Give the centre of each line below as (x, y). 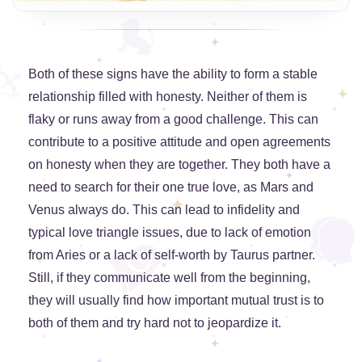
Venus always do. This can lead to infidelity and (164, 210)
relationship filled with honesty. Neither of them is (168, 97)
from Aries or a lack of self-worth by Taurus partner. (172, 255)
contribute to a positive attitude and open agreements (179, 142)
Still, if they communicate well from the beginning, (169, 278)
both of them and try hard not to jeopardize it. (155, 323)
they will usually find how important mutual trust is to (176, 301)
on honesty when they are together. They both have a (179, 165)
